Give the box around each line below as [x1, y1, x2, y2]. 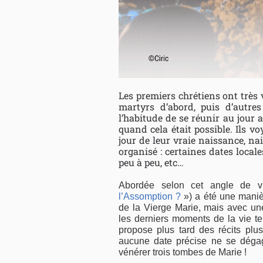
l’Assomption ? [119, 191, 184, 202]
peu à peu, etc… [119, 156, 184, 169]
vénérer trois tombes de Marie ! [119, 247, 247, 258]
